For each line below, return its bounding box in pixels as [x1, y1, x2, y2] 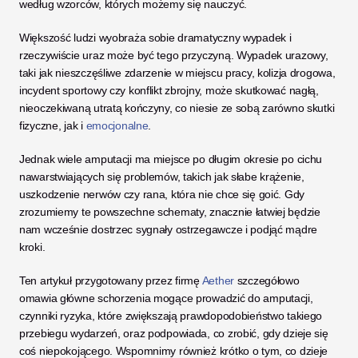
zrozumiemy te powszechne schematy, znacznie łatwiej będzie [19, 205, 320, 218]
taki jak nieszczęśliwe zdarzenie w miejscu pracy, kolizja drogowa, [19, 66, 336, 79]
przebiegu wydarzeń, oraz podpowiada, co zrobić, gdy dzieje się [19, 327, 328, 340]
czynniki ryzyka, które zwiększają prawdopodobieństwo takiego [19, 309, 323, 322]
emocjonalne [86, 119, 149, 132]
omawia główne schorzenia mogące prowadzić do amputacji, [19, 292, 313, 304]
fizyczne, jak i [19, 119, 86, 132]
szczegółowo [233, 274, 300, 287]
